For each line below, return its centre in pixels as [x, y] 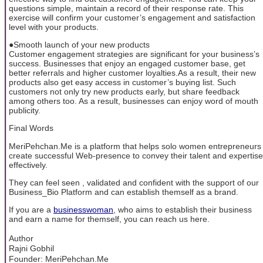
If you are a [31, 210]
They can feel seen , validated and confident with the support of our [134, 183]
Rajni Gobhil [31, 248]
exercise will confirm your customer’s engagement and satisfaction [132, 17]
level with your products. [54, 27]
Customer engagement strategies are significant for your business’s [134, 54]
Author [24, 238]
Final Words [31, 128]
